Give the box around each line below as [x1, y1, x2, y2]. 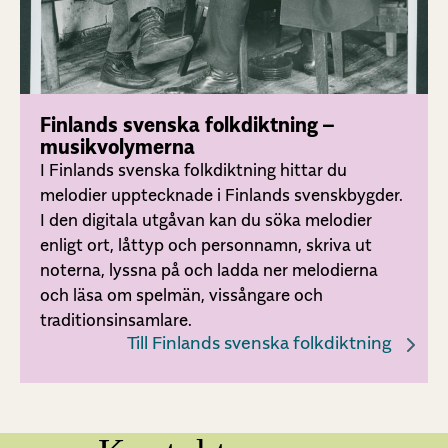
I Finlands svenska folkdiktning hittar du [40, 160, 347, 181]
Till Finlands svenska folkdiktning [127, 332, 392, 354]
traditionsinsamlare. [40, 310, 192, 331]
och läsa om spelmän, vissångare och [40, 285, 323, 306]
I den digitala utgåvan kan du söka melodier [40, 210, 372, 231]
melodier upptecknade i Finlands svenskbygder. [40, 185, 403, 206]
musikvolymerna [40, 135, 195, 160]
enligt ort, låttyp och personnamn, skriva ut [40, 235, 372, 256]
